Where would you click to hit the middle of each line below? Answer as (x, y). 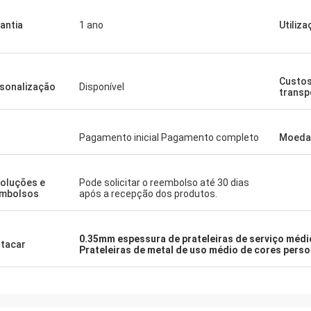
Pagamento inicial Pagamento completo (169, 137)
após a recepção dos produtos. (148, 194)
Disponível (102, 87)
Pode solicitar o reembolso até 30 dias (164, 183)
